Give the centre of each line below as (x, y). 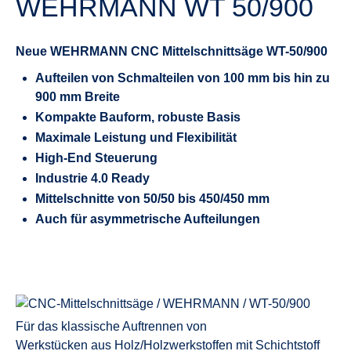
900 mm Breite (78, 97)
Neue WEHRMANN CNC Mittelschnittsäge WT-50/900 (172, 51)
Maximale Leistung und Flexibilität (136, 138)
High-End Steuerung (96, 158)
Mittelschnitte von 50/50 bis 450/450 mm (152, 199)
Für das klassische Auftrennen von (111, 326)
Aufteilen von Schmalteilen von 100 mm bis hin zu (183, 78)
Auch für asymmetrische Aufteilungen (148, 219)
